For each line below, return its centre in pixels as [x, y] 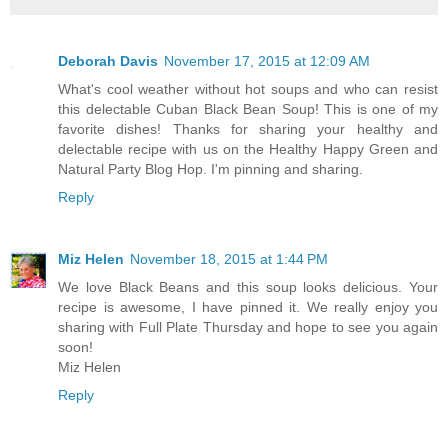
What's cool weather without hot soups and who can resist [248, 89]
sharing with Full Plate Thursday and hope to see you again [248, 326]
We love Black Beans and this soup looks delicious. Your [248, 286]
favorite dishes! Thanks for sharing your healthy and [248, 129]
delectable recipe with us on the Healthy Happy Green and [248, 149]
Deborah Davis [108, 61]
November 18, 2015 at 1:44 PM [229, 258]
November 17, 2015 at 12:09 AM [267, 61]
